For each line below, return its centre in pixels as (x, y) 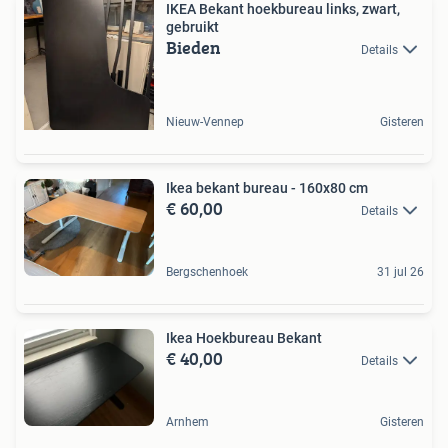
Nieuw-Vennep (205, 121)
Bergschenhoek (207, 271)
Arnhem (187, 422)
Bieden (193, 47)
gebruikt (192, 26)
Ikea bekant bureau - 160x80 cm (267, 187)
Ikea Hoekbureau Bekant (244, 337)
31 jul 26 (400, 271)
